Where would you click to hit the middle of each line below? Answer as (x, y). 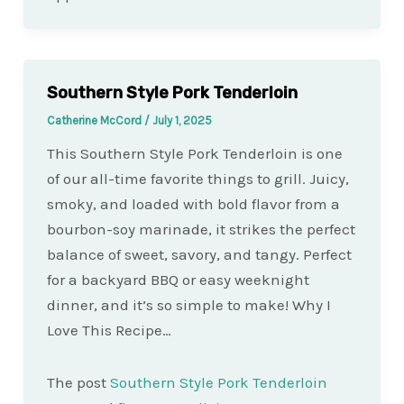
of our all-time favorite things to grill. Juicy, (197, 179)
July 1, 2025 (182, 121)
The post (78, 383)
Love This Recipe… (109, 331)
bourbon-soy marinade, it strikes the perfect (201, 230)
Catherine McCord (95, 121)
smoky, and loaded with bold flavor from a (193, 204)
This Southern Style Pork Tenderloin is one (194, 154)
